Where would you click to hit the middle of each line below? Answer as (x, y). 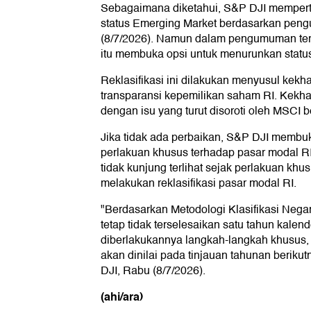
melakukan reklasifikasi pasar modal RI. (199, 184)
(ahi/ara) (122, 297)
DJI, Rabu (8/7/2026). (153, 271)
